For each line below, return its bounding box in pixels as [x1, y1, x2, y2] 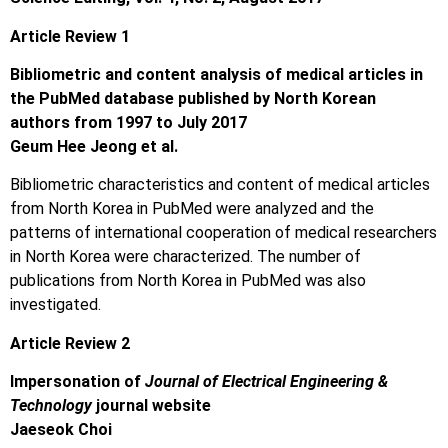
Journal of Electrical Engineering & [145, 372, 388, 392]
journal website [92, 396, 211, 416]
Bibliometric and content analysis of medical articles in [10, 65, 423, 85]
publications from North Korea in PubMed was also [10, 271, 366, 291]
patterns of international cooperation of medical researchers [10, 223, 437, 243]
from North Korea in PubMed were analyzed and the [10, 199, 374, 219]
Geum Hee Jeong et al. [10, 137, 178, 157]
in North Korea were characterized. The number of [10, 247, 361, 267]
